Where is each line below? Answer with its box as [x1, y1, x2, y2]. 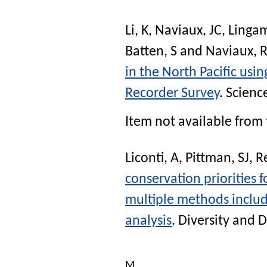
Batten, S [125, 45, 177, 60]
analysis [125, 213, 172, 228]
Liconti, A [125, 151, 179, 166]
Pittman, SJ [185, 151, 249, 166]
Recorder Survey [125, 86, 219, 101]
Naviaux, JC [155, 24, 222, 39]
